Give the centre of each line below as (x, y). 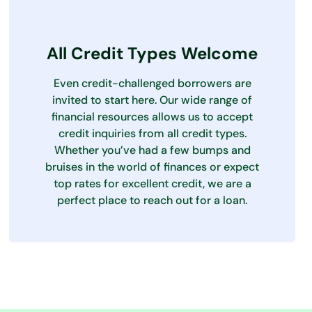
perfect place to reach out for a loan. (153, 200)
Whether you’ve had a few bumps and (152, 150)
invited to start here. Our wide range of (153, 100)
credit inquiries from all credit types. (152, 133)
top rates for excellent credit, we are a (152, 184)
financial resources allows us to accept (153, 117)
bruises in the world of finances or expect (153, 167)
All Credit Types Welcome (153, 53)
